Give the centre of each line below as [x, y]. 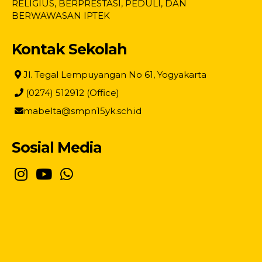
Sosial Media [57, 147]
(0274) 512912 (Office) [71, 93]
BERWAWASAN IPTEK [61, 15]
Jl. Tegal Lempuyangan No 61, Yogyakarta [114, 75]
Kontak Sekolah [69, 49]
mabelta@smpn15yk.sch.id [82, 111]
